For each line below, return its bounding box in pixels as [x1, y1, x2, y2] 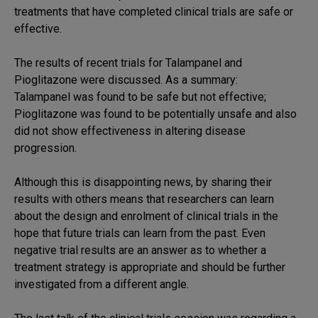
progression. [14, 141, 77, 155]
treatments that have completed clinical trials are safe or [14, 5, 293, 18]
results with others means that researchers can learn [14, 192, 274, 206]
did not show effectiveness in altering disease [14, 124, 246, 138]
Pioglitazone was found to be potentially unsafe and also [14, 107, 297, 121]
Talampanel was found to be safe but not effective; [14, 90, 266, 104]
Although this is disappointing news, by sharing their [14, 175, 272, 189]
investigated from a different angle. [14, 278, 189, 291]
